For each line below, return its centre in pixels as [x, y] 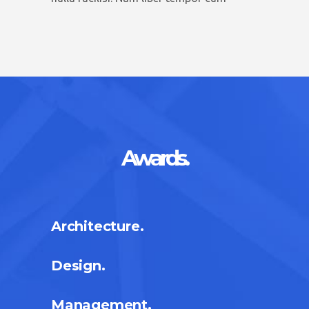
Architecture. [98, 226]
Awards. [154, 158]
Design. [78, 266]
